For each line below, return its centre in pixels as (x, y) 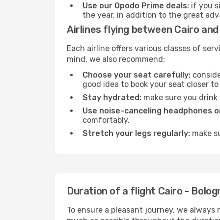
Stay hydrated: (112, 97)
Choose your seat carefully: (137, 75)
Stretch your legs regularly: (136, 133)
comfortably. (106, 120)
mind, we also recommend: (116, 59)
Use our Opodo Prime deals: (136, 6)
